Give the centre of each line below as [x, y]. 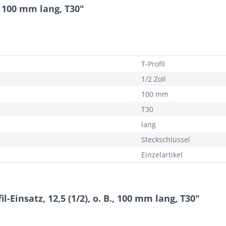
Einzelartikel [162, 155]
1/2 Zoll [154, 79]
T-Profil [153, 64]
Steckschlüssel [166, 139]
